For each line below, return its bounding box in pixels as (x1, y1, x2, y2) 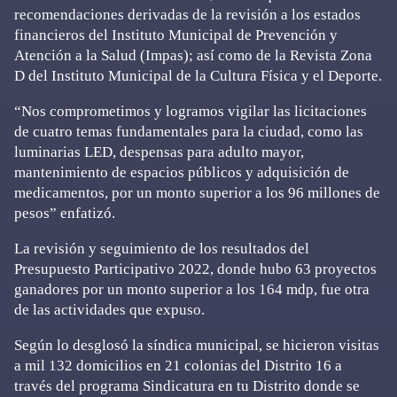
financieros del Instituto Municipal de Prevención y (14, 27, 338, 43)
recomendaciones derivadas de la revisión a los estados (14, 6, 361, 23)
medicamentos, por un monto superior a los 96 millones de (14, 184, 380, 201)
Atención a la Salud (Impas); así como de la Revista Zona (14, 47, 372, 64)
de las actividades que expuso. (14, 301, 205, 318)
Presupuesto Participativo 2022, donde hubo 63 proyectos (14, 261, 377, 277)
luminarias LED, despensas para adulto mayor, (14, 144, 304, 160)
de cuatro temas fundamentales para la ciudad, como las (14, 123, 363, 140)
